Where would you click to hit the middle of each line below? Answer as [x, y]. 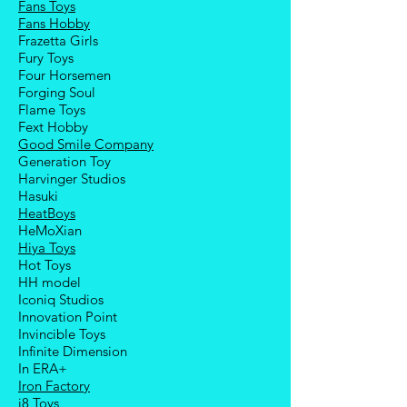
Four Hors [48, 75]
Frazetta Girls [58, 40]
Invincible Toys [62, 334]
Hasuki [38, 196]
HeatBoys [47, 213]
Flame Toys [52, 109]
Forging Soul [57, 92]
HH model [50, 282]
